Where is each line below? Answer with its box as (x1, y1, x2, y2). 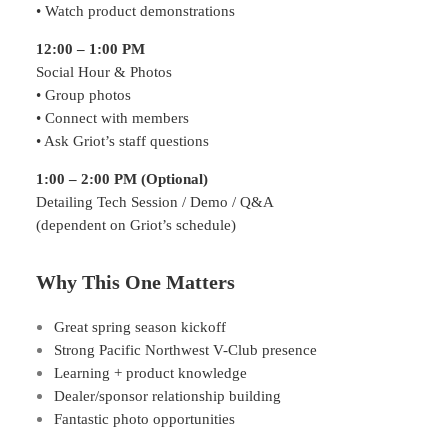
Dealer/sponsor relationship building (54, 388, 281, 405)
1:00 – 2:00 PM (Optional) (36, 170, 208, 187)
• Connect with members (36, 109, 189, 126)
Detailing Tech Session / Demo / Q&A (36, 193, 274, 210)
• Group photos (36, 86, 131, 103)
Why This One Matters (36, 271, 235, 294)
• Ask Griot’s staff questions (36, 132, 209, 149)
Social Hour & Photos (36, 63, 172, 80)
